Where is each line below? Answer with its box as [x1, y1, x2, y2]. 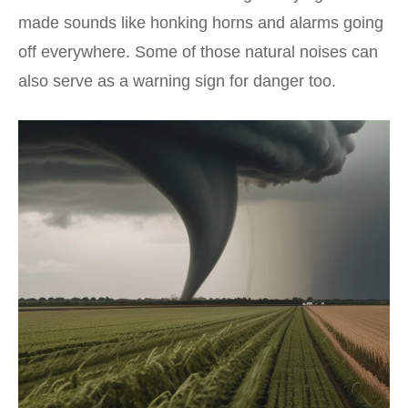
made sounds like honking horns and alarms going [18, 13, 383, 32]
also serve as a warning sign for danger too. [18, 71, 336, 90]
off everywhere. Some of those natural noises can [18, 42, 378, 61]
